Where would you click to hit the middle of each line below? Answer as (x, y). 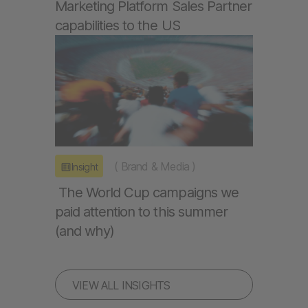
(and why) (85, 231)
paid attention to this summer (141, 212)
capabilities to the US (118, 25)
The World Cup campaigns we (147, 192)
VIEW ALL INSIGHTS (121, 286)
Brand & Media (155, 166)
